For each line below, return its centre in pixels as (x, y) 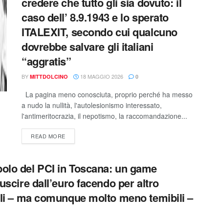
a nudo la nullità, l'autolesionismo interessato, (92, 105)
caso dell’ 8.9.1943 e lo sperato (95, 17)
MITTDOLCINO (49, 77)
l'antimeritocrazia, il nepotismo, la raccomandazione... (104, 116)
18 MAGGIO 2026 (101, 76)
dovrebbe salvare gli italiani (88, 46)
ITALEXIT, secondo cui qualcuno (99, 32)
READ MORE (48, 136)
